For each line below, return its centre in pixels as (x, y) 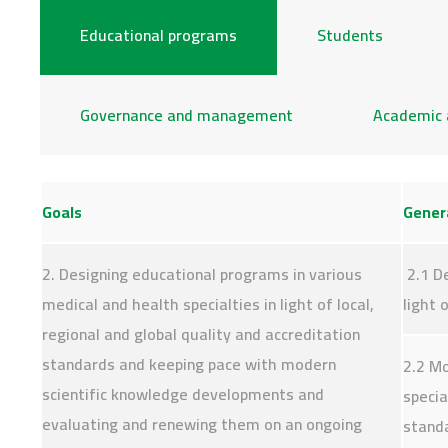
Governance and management (186, 115)
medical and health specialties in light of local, (208, 304)
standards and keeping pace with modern (189, 364)
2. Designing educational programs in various (202, 274)
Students (350, 35)
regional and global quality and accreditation (201, 334)
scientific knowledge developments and (183, 394)
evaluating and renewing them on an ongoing (202, 424)
